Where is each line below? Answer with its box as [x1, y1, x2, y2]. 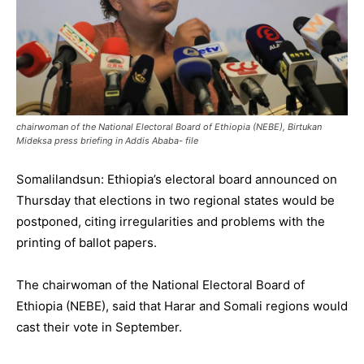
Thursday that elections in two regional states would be [16, 192, 335, 208]
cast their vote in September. [16, 318, 182, 335]
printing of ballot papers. [16, 234, 157, 250]
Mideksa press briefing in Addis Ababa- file [16, 134, 198, 146]
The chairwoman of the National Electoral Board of [16, 276, 305, 292]
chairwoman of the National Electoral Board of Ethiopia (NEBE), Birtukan [16, 120, 322, 132]
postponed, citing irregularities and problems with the [16, 213, 325, 229]
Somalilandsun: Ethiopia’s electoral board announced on [16, 171, 337, 187]
